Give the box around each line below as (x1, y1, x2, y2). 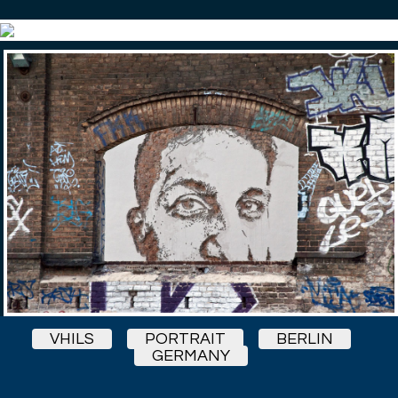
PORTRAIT (144, 330, 226, 347)
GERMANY (152, 346, 230, 364)
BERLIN (275, 330, 333, 347)
